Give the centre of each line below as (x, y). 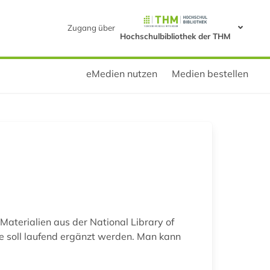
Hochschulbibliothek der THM (175, 36)
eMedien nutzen (122, 73)
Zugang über (91, 27)
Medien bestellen (210, 73)
